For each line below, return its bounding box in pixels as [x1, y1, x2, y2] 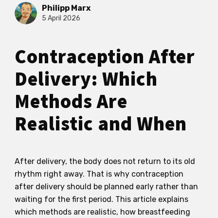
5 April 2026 [42, 14, 80, 23]
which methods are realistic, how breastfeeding [15, 207, 190, 217]
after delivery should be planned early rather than [15, 182, 198, 191]
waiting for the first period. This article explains [15, 194, 188, 204]
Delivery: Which [15, 65, 158, 93]
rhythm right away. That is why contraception [15, 169, 183, 179]
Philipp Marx [42, 3, 91, 13]
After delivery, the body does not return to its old [15, 156, 195, 166]
